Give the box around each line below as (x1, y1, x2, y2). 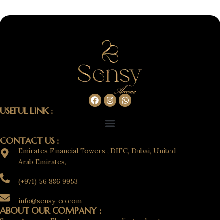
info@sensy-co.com (18, 196, 82, 205)
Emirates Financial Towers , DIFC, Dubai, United (18, 146, 176, 155)
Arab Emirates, (18, 157, 66, 166)
